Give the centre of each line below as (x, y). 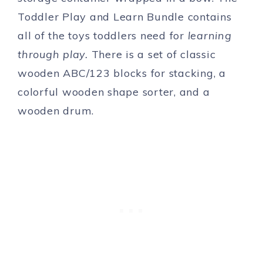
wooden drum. (56, 111)
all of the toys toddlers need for (103, 36)
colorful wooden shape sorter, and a (114, 92)
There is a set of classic (154, 54)
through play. (55, 54)
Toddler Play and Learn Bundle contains (125, 17)
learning (210, 36)
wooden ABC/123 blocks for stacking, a (122, 73)
